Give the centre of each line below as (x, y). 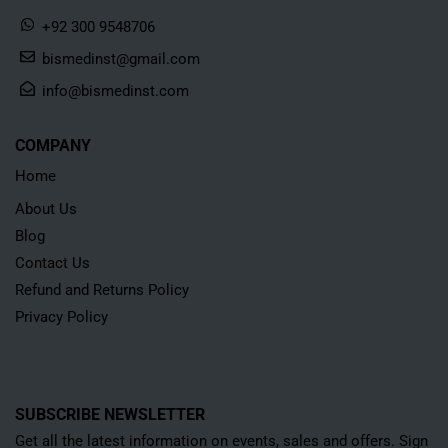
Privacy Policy (61, 316)
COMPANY (53, 145)
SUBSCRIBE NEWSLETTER (110, 415)
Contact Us (52, 262)
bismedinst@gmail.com (121, 58)
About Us (46, 208)
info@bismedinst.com (115, 90)
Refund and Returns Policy (102, 289)
